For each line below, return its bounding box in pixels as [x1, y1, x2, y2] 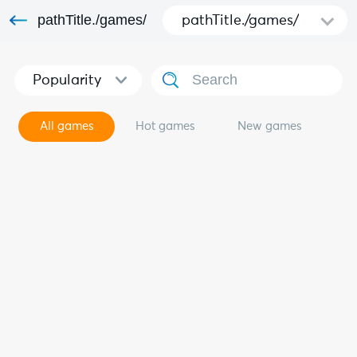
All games [39, 120, 94, 132]
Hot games [135, 120, 196, 132]
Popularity [32, 73, 102, 88]
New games [237, 120, 302, 132]
